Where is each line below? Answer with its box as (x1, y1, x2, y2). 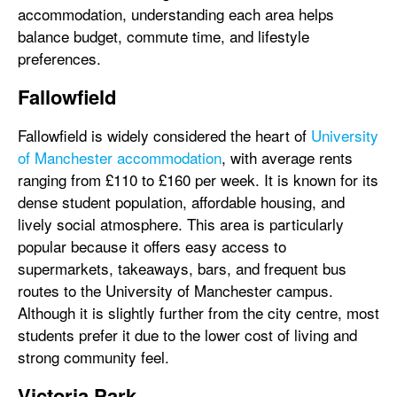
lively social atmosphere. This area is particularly (18, 213, 344, 235)
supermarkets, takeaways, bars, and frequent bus (18, 257, 346, 279)
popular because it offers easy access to (18, 235, 286, 257)
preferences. (18, 47, 101, 69)
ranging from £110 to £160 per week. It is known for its (18, 168, 378, 191)
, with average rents (222, 146, 353, 168)
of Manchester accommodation (18, 146, 222, 168)
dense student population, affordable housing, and (18, 191, 345, 213)
